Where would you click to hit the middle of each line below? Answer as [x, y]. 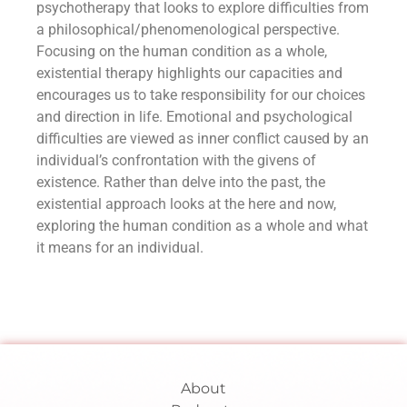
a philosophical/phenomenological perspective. [188, 30]
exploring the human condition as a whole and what [202, 226]
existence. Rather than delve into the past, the [181, 182]
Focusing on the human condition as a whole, [182, 51]
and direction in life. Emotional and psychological [194, 117]
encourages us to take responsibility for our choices [201, 95]
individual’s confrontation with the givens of [176, 160]
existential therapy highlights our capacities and [189, 73]
